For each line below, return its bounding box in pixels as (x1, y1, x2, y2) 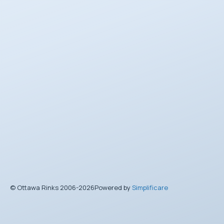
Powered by (94, 183, 132, 192)
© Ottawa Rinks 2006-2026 (10, 183, 94, 192)
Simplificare (132, 183, 168, 192)
